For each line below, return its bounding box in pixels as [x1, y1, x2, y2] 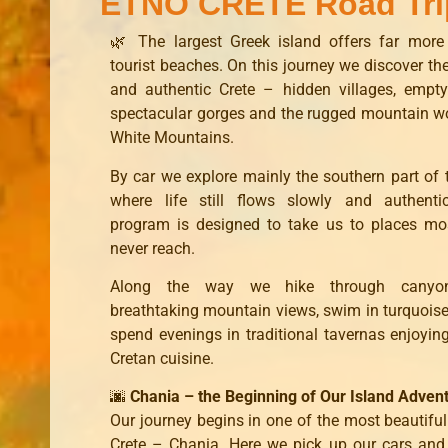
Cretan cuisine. [110, 348, 214, 368]
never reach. [110, 238, 195, 258]
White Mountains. [110, 128, 234, 148]
